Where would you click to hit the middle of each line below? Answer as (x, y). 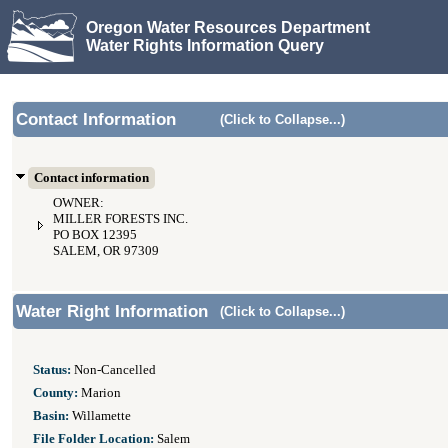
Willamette (100, 416)
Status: (52, 370)
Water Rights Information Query (205, 45)
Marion (99, 393)
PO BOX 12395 (95, 235)
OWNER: (78, 203)
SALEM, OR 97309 (106, 251)
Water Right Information (112, 311)
